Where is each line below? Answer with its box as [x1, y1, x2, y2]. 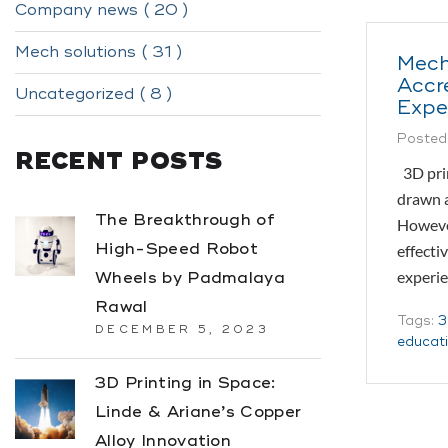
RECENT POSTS [15, 146, 223, 176]
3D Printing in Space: [95, 373, 276, 393]
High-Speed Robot [95, 239, 259, 259]
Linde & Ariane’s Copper [95, 402, 302, 422]
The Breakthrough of [95, 210, 276, 230]
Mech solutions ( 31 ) [15, 42, 183, 62]
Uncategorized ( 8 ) [15, 84, 173, 104]
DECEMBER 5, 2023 [95, 323, 269, 336]
